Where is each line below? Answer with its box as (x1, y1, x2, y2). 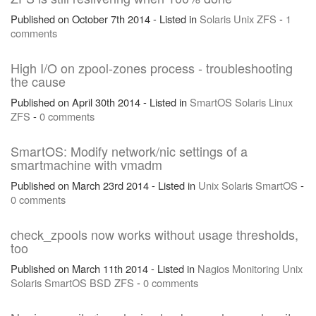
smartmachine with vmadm (11, 155, 162, 174)
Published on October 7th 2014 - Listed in (11, 11, 200, 26)
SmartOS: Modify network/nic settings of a (11, 142, 248, 160)
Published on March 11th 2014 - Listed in (11, 261, 197, 276)
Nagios (197, 261, 229, 276)
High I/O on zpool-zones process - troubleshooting (11, 59, 293, 77)
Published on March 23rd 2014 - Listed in (11, 178, 198, 193)
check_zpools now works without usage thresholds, (11, 225, 298, 243)
